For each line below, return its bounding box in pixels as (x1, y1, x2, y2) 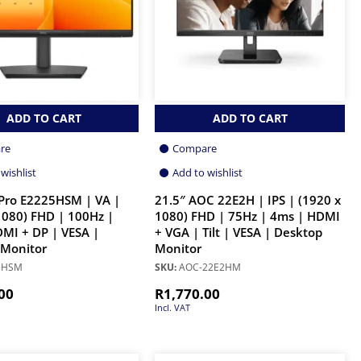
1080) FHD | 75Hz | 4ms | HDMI (155, 207, 340, 225)
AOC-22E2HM (176, 259, 241, 274)
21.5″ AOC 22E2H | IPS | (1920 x (155, 191, 341, 209)
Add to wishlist (172, 164, 243, 180)
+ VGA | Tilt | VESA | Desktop (155, 223, 322, 241)
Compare (172, 140, 217, 156)
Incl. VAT (155, 301, 190, 313)
